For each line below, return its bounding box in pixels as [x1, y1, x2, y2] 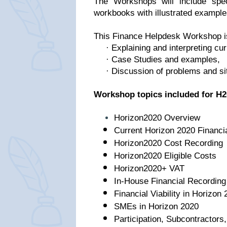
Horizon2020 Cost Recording [114, 138, 223, 148]
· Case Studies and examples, [106, 55, 220, 64]
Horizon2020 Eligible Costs [114, 151, 216, 161]
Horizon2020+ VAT [114, 164, 184, 173]
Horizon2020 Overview [114, 113, 200, 123]
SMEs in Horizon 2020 [114, 202, 199, 211]
